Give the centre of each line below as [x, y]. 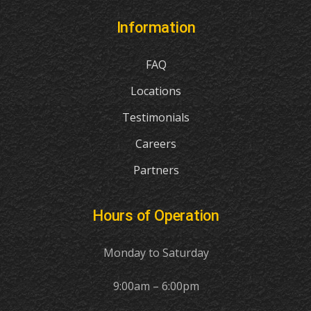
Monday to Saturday [156, 252]
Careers [156, 143]
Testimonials [156, 117]
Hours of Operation [156, 215]
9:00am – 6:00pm [156, 286]
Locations [156, 91]
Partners [156, 170]
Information [156, 27]
